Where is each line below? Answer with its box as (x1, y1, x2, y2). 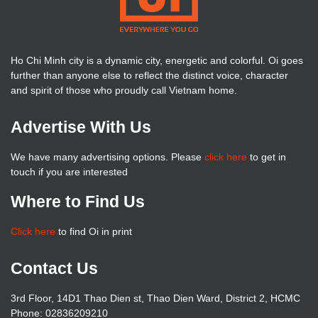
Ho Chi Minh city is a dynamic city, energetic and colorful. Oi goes (11, 55, 303, 66)
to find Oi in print (55, 226, 132, 237)
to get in (247, 151, 286, 163)
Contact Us (11, 259, 98, 278)
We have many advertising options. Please (11, 151, 204, 163)
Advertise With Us (11, 118, 151, 136)
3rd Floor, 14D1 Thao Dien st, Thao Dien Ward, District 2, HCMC (11, 292, 300, 304)
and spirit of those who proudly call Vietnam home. (11, 84, 237, 96)
